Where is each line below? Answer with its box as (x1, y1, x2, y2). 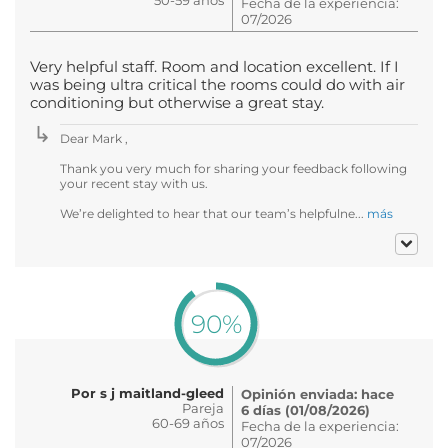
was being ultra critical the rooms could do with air (30, 75, 405, 94)
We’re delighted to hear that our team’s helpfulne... (60, 205, 367, 221)
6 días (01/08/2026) (241, 401, 370, 418)
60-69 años (152, 414, 224, 431)
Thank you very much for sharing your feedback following (60, 160, 407, 176)
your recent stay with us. (60, 175, 208, 191)
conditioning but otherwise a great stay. (30, 93, 324, 112)
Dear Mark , (60, 130, 128, 146)
